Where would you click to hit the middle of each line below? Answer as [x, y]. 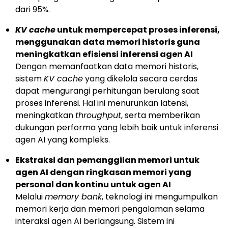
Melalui [30, 196]
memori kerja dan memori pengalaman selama [110, 209]
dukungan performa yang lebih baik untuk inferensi [117, 127]
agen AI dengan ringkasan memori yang [103, 172]
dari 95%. [33, 9]
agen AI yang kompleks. [63, 139]
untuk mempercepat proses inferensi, [138, 30]
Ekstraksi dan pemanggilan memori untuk [107, 160]
